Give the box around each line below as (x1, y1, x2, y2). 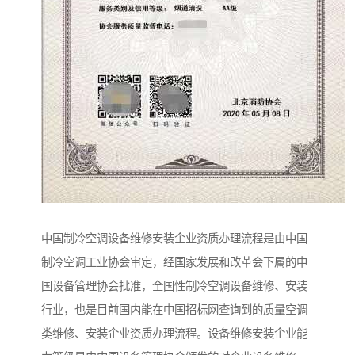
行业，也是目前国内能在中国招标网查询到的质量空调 (41, 303, 307, 317)
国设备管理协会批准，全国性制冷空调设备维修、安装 (41, 280, 307, 293)
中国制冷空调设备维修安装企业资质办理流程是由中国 (41, 232, 307, 246)
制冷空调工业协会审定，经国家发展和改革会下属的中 (41, 256, 307, 269)
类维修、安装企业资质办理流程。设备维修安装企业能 (41, 327, 307, 341)
